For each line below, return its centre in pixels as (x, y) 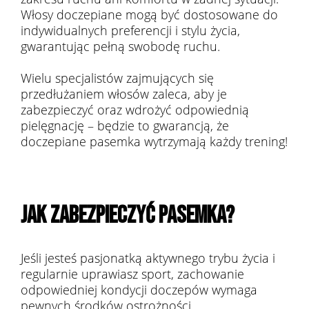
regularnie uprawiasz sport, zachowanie (132, 274)
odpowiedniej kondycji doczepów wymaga (139, 290)
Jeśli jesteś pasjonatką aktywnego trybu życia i (148, 258)
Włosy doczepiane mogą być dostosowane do (149, 14)
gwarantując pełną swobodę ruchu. (120, 46)
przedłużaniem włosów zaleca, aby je (124, 94)
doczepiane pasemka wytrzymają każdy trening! (154, 141)
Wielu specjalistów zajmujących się (117, 78)
